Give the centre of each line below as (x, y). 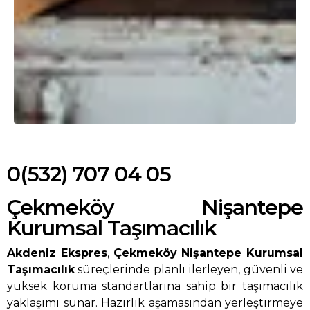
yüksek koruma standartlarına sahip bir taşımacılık (155, 286)
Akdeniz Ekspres (57, 253)
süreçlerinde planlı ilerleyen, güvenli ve (189, 270)
